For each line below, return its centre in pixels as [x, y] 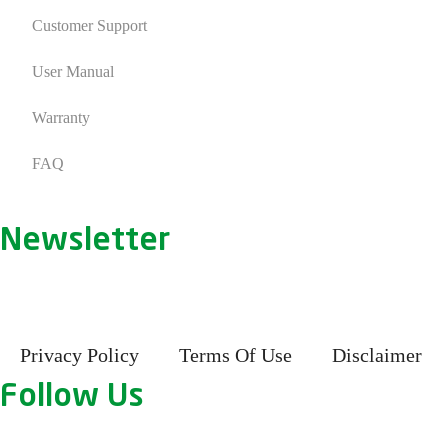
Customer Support [89, 26]
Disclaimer [377, 354]
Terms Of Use [235, 354]
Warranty [60, 118]
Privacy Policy [79, 354]
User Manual [72, 72]
